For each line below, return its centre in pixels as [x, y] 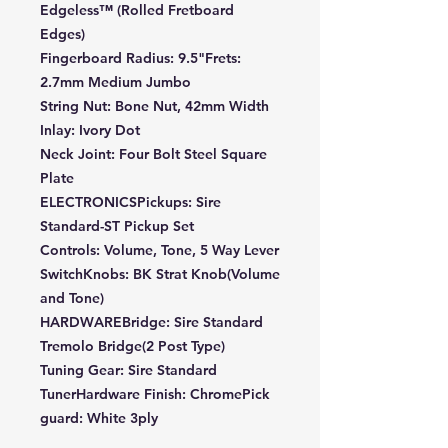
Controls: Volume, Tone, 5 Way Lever [159, 250]
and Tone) [72, 298]
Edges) [62, 34]
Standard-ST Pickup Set [117, 226]
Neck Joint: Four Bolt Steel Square [153, 154]
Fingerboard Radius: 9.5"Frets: [140, 58]
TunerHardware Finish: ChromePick [155, 394]
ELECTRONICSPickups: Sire [130, 202]
